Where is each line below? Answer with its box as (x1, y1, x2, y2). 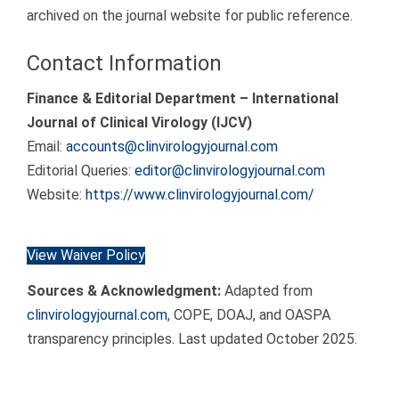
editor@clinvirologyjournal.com (134, 162, 325, 180)
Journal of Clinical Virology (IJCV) (27, 114, 252, 132)
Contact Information (27, 50, 222, 76)
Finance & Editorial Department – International (27, 90, 338, 108)
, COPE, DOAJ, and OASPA (167, 306, 330, 324)
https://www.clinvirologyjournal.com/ (85, 186, 314, 204)
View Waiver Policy (27, 246, 145, 264)
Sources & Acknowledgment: (27, 282, 221, 300)
